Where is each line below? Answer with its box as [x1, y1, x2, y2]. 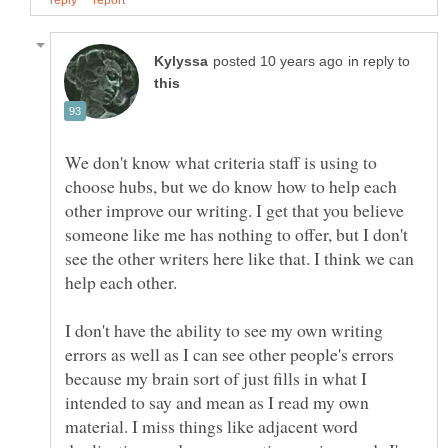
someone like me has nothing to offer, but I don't [65, 221, 408, 246]
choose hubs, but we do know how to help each [65, 173, 397, 198]
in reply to [348, 53, 410, 69]
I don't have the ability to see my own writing [65, 317, 383, 342]
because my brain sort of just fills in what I [65, 365, 367, 390]
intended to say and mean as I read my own [65, 389, 369, 414]
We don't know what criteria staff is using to [65, 149, 377, 174]
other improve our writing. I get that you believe [65, 197, 404, 222]
